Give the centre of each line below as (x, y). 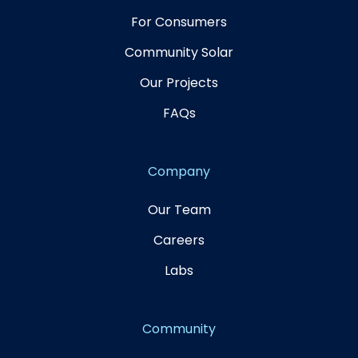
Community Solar (179, 52)
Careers (179, 240)
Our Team (179, 209)
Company (179, 171)
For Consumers (179, 22)
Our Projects (179, 82)
